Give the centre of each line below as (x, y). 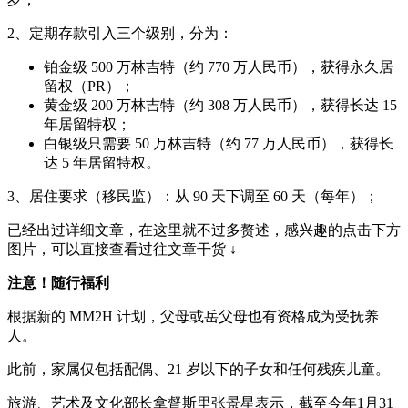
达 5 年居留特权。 (102, 163)
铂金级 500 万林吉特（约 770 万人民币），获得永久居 (219, 67)
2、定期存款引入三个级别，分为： (120, 34)
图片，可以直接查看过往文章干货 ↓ (122, 250)
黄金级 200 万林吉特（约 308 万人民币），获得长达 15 (220, 106)
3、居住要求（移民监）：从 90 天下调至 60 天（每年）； (193, 197)
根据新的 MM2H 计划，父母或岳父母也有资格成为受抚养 (193, 317)
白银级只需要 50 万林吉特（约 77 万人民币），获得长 (219, 144)
